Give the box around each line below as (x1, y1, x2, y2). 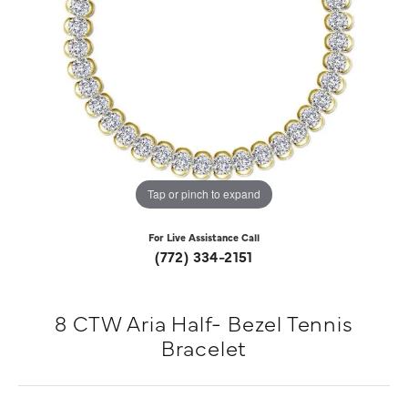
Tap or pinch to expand (148, 186, 260, 202)
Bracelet (160, 331, 248, 362)
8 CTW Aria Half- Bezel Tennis (55, 307, 353, 337)
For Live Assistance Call (148, 229, 260, 244)
